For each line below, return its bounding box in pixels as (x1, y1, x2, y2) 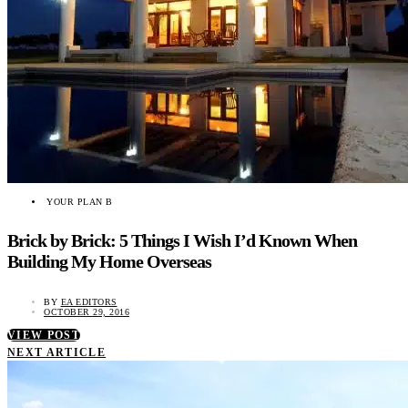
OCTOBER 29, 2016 (44, 307, 129, 318)
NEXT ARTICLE (7, 346, 107, 360)
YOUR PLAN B (46, 196, 113, 207)
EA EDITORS (60, 297, 117, 308)
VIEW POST (7, 329, 81, 342)
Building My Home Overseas (7, 251, 211, 272)
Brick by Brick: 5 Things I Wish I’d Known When (7, 230, 357, 251)
